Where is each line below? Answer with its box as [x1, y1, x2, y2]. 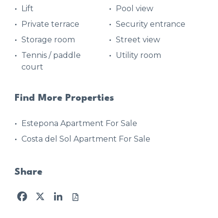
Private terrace [21, 19, 79, 29]
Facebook [32, 188, 68, 199]
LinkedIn [68, 188, 98, 199]
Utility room [116, 50, 161, 60]
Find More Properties [15, 93, 114, 103]
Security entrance [116, 19, 185, 29]
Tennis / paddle [21, 50, 81, 60]
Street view [116, 35, 160, 44]
